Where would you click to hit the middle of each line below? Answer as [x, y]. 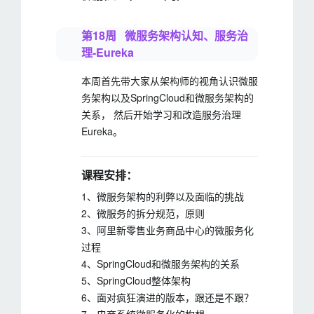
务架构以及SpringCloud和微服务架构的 [168, 97]
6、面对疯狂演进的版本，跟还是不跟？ [168, 297]
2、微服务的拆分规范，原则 [143, 213]
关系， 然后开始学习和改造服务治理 [161, 114]
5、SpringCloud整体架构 [136, 280]
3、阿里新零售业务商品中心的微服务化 [168, 230]
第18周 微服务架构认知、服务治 [165, 35]
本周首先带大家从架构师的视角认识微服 [170, 81]
